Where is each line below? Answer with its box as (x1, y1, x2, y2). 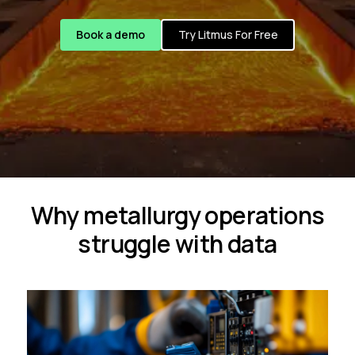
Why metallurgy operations (30, 199, 325, 231)
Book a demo (76, 27, 145, 42)
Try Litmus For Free (177, 27, 278, 42)
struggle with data (78, 227, 277, 260)
